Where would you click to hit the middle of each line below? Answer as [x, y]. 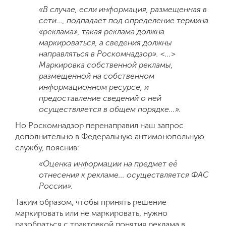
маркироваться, [68, 42]
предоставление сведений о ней [100, 98]
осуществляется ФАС [168, 175]
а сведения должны [136, 42]
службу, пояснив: [47, 147]
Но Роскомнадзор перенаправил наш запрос [99, 125]
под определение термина [159, 20]
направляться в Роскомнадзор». [100, 53]
